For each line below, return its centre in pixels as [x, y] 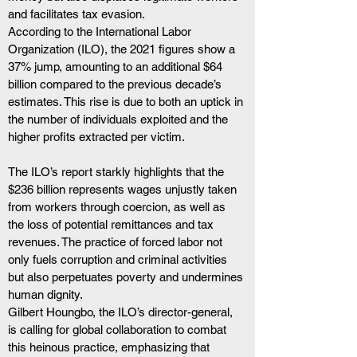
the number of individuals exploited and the [120, 119]
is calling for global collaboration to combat [119, 330]
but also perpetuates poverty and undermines [127, 277]
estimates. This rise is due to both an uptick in [127, 102]
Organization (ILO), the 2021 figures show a [123, 49]
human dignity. [45, 294]
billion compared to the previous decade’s [116, 84]
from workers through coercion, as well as [118, 207]
